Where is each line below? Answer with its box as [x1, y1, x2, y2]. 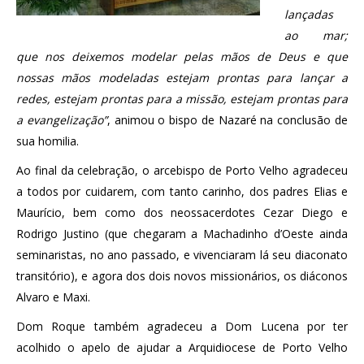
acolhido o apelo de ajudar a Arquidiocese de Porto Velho [16, 340, 348, 355]
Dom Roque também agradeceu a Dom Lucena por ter [16, 318, 348, 334]
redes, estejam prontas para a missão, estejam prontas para [16, 91, 348, 106]
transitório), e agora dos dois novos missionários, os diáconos [16, 268, 348, 284]
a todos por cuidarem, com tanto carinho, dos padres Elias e [16, 184, 348, 199]
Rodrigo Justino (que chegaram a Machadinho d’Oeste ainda [16, 226, 348, 241]
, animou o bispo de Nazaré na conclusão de [106, 112, 349, 128]
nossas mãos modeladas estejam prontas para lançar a [16, 70, 348, 85]
